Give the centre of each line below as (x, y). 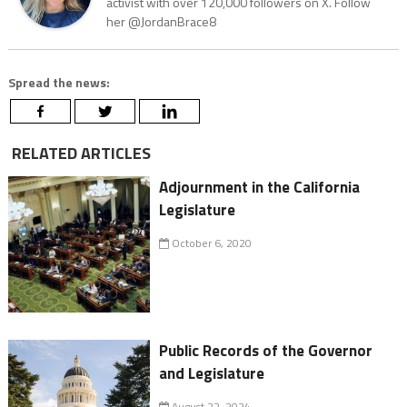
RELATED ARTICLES (79, 153)
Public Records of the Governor (266, 350)
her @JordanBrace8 (161, 21)
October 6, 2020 (211, 243)
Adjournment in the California (260, 187)
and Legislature (212, 373)
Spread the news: (59, 82)
